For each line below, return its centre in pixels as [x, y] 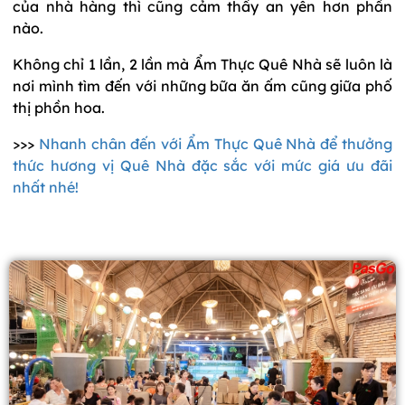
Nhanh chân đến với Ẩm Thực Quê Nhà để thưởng [216, 143]
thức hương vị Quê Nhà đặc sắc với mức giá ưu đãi [202, 165]
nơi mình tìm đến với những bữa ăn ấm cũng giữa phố [202, 85]
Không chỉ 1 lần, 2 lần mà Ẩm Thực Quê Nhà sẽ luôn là [202, 64]
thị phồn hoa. [59, 107]
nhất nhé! [46, 187]
